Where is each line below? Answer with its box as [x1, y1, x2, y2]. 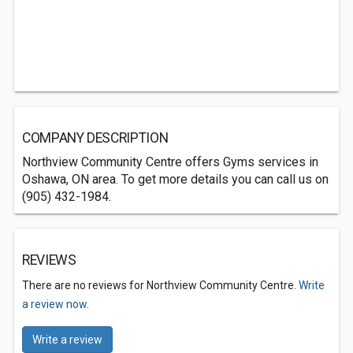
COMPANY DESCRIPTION [22, 130, 169, 146]
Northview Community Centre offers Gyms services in [22, 154, 318, 169]
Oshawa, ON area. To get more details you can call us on [22, 172, 329, 187]
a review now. [22, 298, 89, 310]
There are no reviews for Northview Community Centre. [22, 279, 299, 292]
